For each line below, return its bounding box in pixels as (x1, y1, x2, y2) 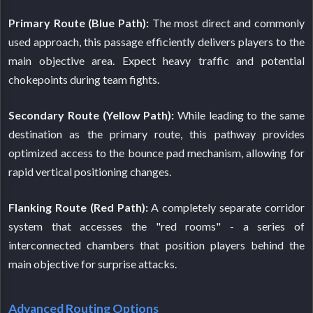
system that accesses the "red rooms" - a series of (8, 219, 305, 233)
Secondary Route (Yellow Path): (8, 108, 175, 122)
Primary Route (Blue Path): (8, 15, 149, 29)
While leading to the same (174, 108, 305, 122)
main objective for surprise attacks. (8, 256, 177, 270)
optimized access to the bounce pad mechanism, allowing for (8, 145, 305, 159)
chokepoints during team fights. (8, 72, 160, 86)
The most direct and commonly (148, 15, 305, 29)
